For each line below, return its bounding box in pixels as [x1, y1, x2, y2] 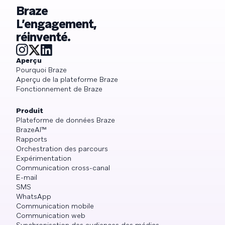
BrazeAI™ [16, 125, 47, 135]
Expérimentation [16, 154, 71, 163]
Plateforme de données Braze [16, 116, 115, 125]
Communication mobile [16, 201, 94, 211]
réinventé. [16, 29, 71, 45]
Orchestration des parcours [16, 144, 108, 154]
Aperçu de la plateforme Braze [16, 75, 118, 84]
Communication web [16, 211, 85, 220]
